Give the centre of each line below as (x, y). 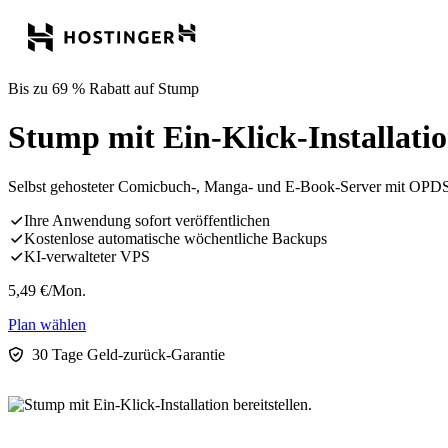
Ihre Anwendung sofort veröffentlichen (147, 220)
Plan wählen (47, 324)
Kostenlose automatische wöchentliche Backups (175, 238)
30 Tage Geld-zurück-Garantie (128, 354)
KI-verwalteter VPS (87, 256)
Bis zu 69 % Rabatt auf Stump (103, 88)
